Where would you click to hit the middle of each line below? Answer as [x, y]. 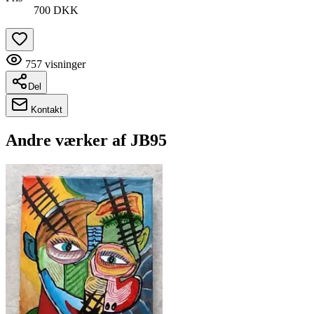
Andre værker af [68, 140]
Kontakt [45, 109]
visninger [64, 64]
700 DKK [56, 10]
